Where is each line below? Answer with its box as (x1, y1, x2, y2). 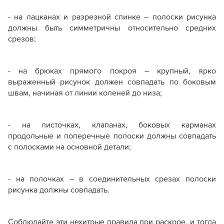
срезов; (8, 35, 36, 43)
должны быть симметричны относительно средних (8, 24, 216, 32)
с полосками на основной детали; (8, 143, 131, 151)
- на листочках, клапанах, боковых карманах (8, 121, 216, 129)
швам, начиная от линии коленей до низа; (8, 89, 162, 97)
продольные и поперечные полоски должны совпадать (8, 132, 216, 140)
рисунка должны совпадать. (8, 186, 109, 194)
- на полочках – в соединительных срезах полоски (8, 175, 216, 183)
